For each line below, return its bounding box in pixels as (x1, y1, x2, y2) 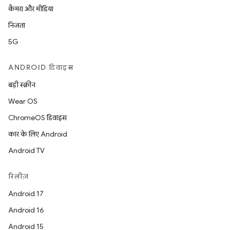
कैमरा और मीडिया (8, 4, 53, 13)
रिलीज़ (8, 171, 29, 181)
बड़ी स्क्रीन (8, 80, 35, 89)
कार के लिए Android (8, 129, 67, 139)
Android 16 (8, 205, 44, 215)
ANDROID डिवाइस (8, 63, 73, 72)
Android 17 (8, 189, 44, 198)
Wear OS (8, 97, 37, 106)
